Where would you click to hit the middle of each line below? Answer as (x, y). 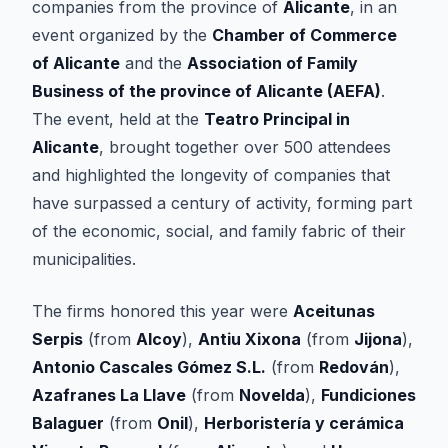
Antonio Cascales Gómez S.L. (149, 367)
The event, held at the (118, 119)
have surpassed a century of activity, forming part (222, 203)
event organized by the (122, 35)
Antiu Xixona (249, 339)
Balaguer (68, 423)
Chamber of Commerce (304, 35)
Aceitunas (334, 311)
